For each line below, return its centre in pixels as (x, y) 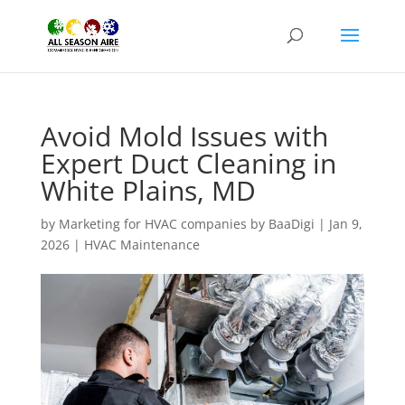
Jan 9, (345, 224)
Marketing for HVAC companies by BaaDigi (186, 224)
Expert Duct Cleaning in (188, 163)
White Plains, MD (148, 190)
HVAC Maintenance (141, 245)
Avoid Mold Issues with (184, 136)
